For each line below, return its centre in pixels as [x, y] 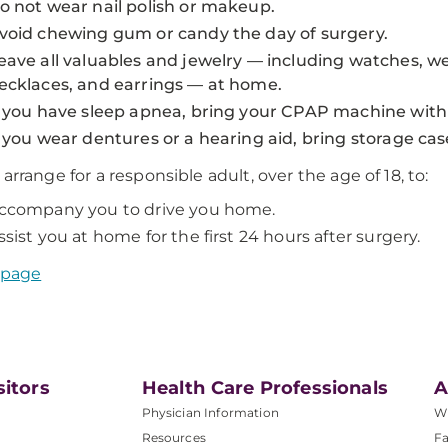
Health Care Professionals [264, 388]
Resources [173, 437]
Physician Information [210, 412]
